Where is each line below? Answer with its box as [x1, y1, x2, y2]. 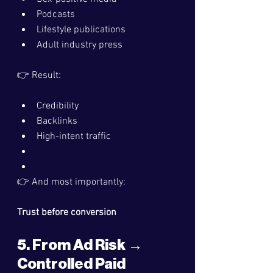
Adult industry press [37, 39, 122, 51]
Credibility [37, 100, 79, 112]
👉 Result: [17, 69, 61, 82]
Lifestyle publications [37, 24, 126, 36]
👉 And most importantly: [17, 176, 126, 188]
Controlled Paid [17, 257, 128, 271]
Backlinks [37, 115, 77, 127]
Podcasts [37, 9, 75, 21]
